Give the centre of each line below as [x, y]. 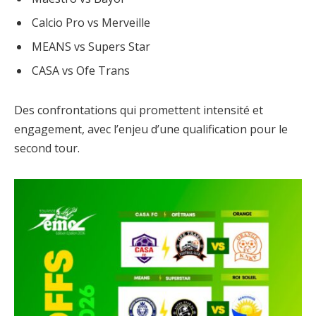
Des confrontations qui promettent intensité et [139, 110]
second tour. [47, 148]
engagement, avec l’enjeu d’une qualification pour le [151, 129]
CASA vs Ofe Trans [81, 71]
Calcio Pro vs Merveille [91, 23]
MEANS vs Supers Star [91, 47]
